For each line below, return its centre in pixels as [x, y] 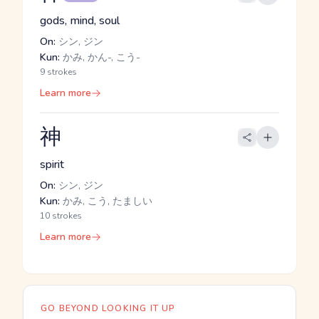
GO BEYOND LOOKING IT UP [108, 308]
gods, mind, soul [80, 21]
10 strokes [61, 216]
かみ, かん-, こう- [100, 57]
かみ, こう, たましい [106, 201]
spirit [52, 164]
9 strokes [58, 72]
